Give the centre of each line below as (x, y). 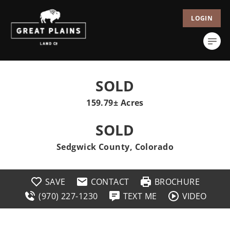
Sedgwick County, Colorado (115, 147)
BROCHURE (177, 182)
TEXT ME (140, 196)
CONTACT (110, 182)
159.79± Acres (115, 103)
